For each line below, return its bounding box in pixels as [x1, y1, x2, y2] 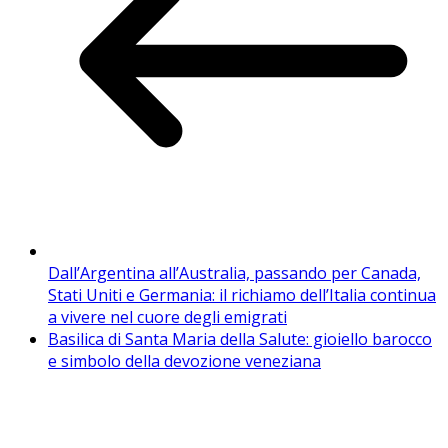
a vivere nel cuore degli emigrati [48, 305, 287, 328]
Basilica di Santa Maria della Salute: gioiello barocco [48, 327, 432, 350]
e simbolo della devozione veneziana [48, 349, 321, 372]
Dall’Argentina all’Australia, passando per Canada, [48, 261, 421, 284]
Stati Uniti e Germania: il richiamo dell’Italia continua [48, 283, 436, 306]
